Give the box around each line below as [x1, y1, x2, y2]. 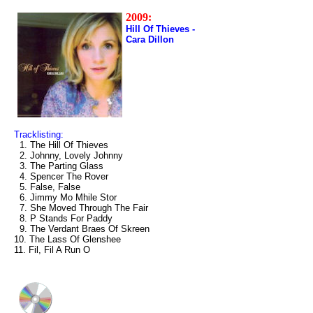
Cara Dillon [126, 34, 174, 45]
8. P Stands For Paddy [14, 213, 112, 224]
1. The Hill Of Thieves [14, 140, 108, 150]
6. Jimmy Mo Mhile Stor [14, 192, 117, 203]
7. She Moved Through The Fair [14, 203, 148, 213]
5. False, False [14, 182, 80, 192]
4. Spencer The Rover [14, 171, 108, 182]
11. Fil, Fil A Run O [14, 245, 90, 255]
